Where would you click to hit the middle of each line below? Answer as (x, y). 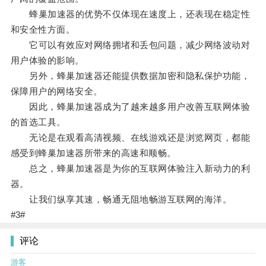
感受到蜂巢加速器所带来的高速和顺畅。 (93, 153)
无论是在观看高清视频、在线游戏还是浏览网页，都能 (130, 138)
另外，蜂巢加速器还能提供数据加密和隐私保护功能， (130, 76)
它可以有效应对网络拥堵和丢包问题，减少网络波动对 (130, 45)
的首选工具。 (38, 122)
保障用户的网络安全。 (56, 91)
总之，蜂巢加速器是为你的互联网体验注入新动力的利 (130, 169)
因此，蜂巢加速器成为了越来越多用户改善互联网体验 (130, 107)
